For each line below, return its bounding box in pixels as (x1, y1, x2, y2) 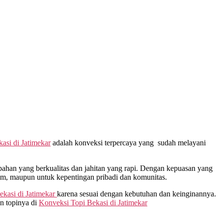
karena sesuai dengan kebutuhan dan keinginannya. (57, 190, 216, 198)
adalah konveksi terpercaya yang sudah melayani (51, 138, 206, 147)
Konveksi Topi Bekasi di (39, 198, 118, 207)
